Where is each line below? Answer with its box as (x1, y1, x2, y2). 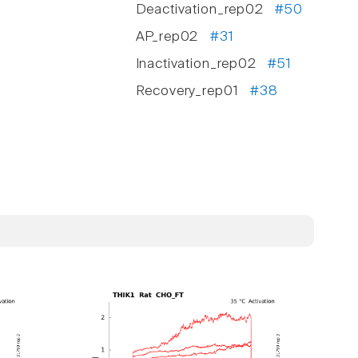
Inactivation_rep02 (135, 58, 268, 72)
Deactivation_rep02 (135, 3, 276, 18)
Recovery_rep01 (135, 85, 250, 99)
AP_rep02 (135, 30, 210, 45)
